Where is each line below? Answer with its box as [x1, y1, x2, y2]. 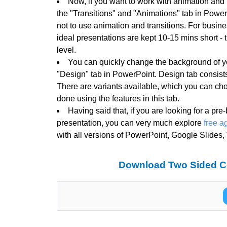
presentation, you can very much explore [57, 118, 204, 127]
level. [57, 45, 76, 54]
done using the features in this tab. [57, 94, 179, 103]
